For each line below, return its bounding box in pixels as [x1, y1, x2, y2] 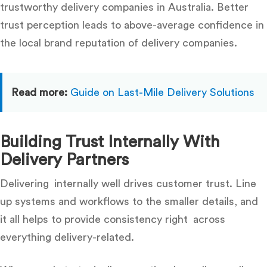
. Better [211, 1, 254, 13]
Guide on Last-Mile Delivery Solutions [70, 86, 254, 98]
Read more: [11, 86, 67, 98]
